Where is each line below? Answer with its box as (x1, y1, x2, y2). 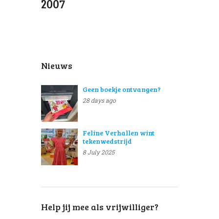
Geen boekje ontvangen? (83, 85, 161, 94)
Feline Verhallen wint (83, 128, 154, 137)
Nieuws (41, 60, 72, 71)
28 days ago (83, 96, 116, 104)
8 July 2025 (83, 148, 114, 156)
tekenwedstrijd (83, 136, 132, 146)
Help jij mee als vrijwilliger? (41, 201, 158, 213)
